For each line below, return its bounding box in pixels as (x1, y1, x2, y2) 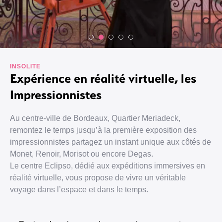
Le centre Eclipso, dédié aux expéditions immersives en (10, 162, 205, 170)
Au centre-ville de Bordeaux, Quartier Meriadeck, (10, 114, 180, 122)
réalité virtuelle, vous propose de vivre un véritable (10, 173, 186, 182)
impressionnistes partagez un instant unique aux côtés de (10, 138, 211, 146)
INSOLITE (10, 63, 41, 70)
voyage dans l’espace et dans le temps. (10, 185, 148, 194)
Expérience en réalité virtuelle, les (10, 70, 196, 86)
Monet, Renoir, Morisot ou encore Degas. (10, 150, 153, 158)
